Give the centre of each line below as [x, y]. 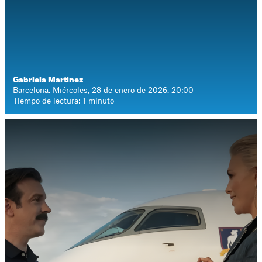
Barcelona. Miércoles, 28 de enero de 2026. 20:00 [104, 90]
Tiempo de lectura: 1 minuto [64, 101]
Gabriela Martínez [48, 80]
